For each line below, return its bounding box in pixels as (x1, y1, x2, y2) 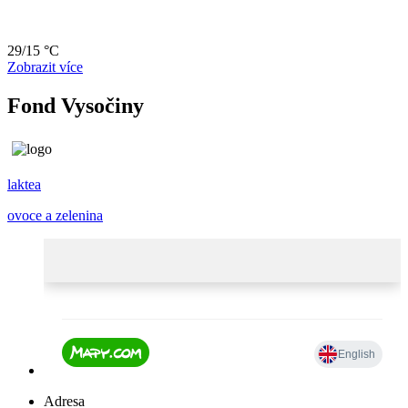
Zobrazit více (7, 58, 83, 75)
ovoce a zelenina (7, 207, 103, 223)
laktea (7, 176, 41, 192)
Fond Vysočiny (7, 93, 144, 117)
